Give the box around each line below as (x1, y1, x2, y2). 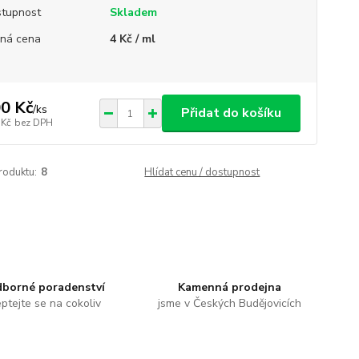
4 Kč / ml (109, 31, 155, 46)
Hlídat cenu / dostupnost (144, 165, 260, 179)
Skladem (109, 5, 157, 20)
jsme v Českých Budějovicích (158, 296, 302, 311)
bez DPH (14, 115, 53, 129)
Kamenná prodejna (178, 280, 282, 295)
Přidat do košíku (180, 104, 281, 122)
